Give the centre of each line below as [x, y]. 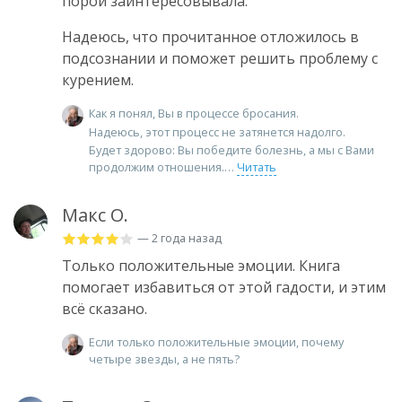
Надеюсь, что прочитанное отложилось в [210, 36]
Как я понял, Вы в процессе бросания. [194, 113]
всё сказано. [105, 309]
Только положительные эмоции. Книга [201, 266]
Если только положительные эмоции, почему [216, 342]
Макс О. [95, 215]
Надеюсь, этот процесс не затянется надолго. [217, 131]
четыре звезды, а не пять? [164, 359]
